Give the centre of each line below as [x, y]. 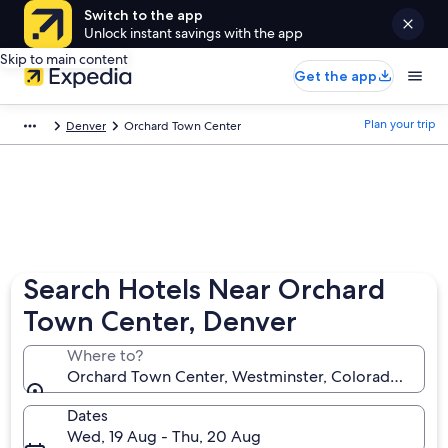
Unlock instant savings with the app [193, 33]
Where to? [105, 355]
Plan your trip [400, 124]
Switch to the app [143, 15]
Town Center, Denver [160, 321]
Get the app [335, 76]
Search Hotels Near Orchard [204, 289]
